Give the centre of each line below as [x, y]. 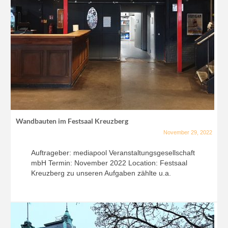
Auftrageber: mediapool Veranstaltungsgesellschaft [113, 153]
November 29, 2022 [188, 133]
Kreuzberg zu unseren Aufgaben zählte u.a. [101, 173]
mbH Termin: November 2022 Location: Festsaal [109, 163]
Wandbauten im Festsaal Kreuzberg [72, 121]
